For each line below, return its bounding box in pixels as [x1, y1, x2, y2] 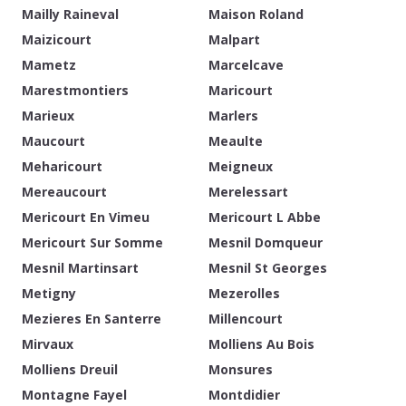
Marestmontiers [22, 82, 129, 99]
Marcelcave [208, 56, 284, 73]
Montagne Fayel [22, 386, 127, 403]
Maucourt [22, 132, 85, 150]
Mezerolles [208, 285, 280, 302]
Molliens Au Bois [208, 335, 314, 353]
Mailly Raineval [22, 5, 119, 23]
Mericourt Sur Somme [22, 234, 163, 251]
